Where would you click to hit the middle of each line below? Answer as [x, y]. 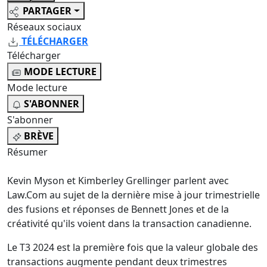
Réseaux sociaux [44, 27]
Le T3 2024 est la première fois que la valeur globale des [133, 248]
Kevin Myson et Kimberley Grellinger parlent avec [118, 181]
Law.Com [27, 195]
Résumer [27, 152]
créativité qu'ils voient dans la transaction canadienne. [129, 224]
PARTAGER [47, 11]
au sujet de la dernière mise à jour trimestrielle [153, 195]
